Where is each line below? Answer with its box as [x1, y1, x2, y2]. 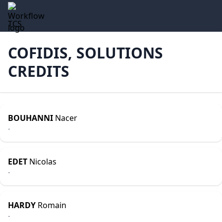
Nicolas [27, 156, 56, 167]
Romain [36, 200, 66, 211]
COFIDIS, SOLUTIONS [8, 43, 163, 63]
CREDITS [8, 61, 69, 81]
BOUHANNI [8, 112, 53, 123]
